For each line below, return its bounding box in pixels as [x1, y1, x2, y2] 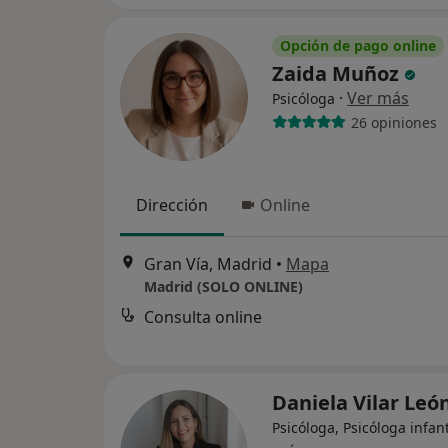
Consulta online [144, 306, 262, 329]
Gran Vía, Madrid [144, 253, 272, 276]
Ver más [347, 87, 409, 109]
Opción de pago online [280, 36, 436, 55]
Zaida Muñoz [272, 60, 404, 87]
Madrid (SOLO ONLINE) [144, 277, 303, 297]
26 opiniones [350, 112, 437, 132]
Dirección [136, 194, 208, 216]
